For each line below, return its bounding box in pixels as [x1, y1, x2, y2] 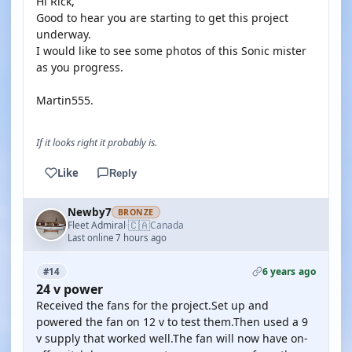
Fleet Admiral [68, 218, 126, 232]
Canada [150, 218, 184, 232]
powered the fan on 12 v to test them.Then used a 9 [36, 314, 308, 329]
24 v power [36, 280, 103, 298]
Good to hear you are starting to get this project [36, 10, 288, 25]
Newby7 [68, 205, 112, 219]
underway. [36, 27, 91, 42]
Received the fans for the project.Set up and [36, 298, 269, 313]
